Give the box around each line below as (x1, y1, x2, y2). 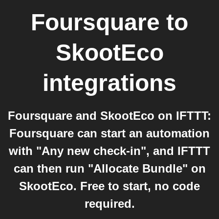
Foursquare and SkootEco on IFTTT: (8, 109, 211, 122)
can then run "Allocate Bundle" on (13, 162, 206, 175)
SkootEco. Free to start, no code (19, 179, 200, 193)
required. (84, 197, 135, 210)
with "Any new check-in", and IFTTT (9, 144, 210, 157)
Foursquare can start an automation (9, 127, 210, 140)
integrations (43, 70, 176, 96)
